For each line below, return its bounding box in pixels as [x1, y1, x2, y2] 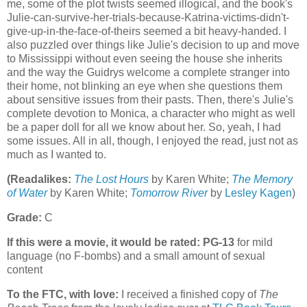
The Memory [232, 173, 293, 186]
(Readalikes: [7, 173, 71, 186]
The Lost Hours [74, 173, 149, 186]
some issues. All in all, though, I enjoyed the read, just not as [7, 135, 298, 147]
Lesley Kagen [225, 187, 292, 199]
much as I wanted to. [7, 149, 106, 161]
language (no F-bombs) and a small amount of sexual [7, 249, 265, 262]
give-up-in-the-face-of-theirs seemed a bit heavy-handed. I [7, 25, 286, 38]
